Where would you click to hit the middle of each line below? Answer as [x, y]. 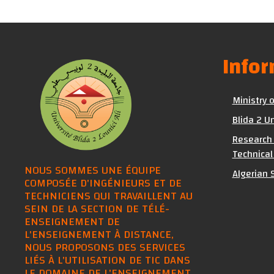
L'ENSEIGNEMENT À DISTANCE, [99, 234]
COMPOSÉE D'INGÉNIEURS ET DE [103, 183]
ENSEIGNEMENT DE [72, 221]
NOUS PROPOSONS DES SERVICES [105, 247]
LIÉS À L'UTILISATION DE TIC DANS [107, 260]
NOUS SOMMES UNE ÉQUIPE [93, 170]
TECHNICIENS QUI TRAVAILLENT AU [109, 196]
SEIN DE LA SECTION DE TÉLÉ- [97, 209]
